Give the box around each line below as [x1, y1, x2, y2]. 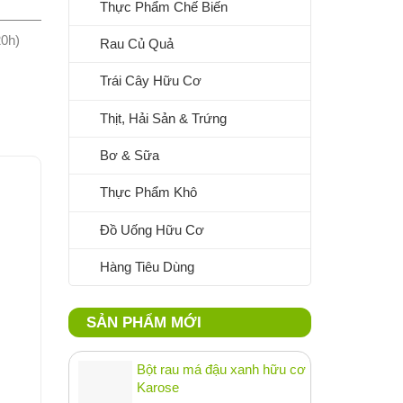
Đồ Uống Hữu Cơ [100, 221, 204, 237]
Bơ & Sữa [100, 148, 159, 164]
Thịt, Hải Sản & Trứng [100, 110, 227, 126]
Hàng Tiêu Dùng [100, 259, 194, 275]
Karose [137, 380, 179, 396]
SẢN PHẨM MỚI [86, 314, 201, 332]
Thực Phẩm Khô [100, 184, 197, 201]
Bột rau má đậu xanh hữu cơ [137, 362, 306, 378]
